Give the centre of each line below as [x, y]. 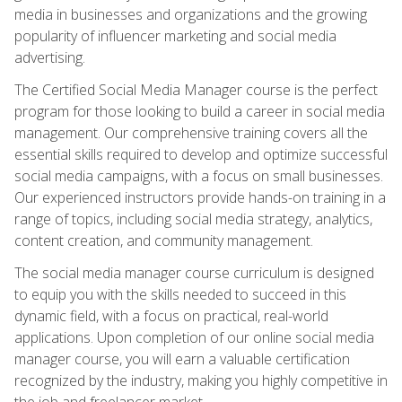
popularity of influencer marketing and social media [175, 35]
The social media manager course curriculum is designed [194, 272]
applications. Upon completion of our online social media [194, 337]
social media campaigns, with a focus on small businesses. [199, 175]
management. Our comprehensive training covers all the [191, 132]
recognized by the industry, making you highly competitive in [201, 380]
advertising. [50, 57]
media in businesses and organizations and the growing [191, 14]
